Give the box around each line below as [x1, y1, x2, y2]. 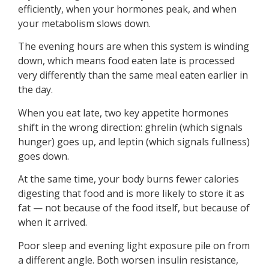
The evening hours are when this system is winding [18, 40, 249, 53]
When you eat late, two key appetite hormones [18, 106, 229, 119]
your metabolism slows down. [18, 16, 151, 30]
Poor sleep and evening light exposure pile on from [18, 238, 250, 252]
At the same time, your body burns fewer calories [18, 172, 239, 186]
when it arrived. [18, 216, 87, 229]
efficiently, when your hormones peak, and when [18, 2, 237, 16]
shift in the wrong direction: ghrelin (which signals [18, 120, 243, 134]
